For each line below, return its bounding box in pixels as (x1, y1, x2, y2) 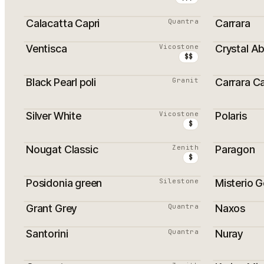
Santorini (26, 227, 68, 240)
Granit (172, 76, 199, 84)
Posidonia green (26, 177, 103, 189)
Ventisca (26, 42, 67, 55)
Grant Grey (26, 202, 77, 214)
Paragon (215, 143, 255, 156)
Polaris (215, 110, 247, 122)
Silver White (26, 110, 81, 122)
